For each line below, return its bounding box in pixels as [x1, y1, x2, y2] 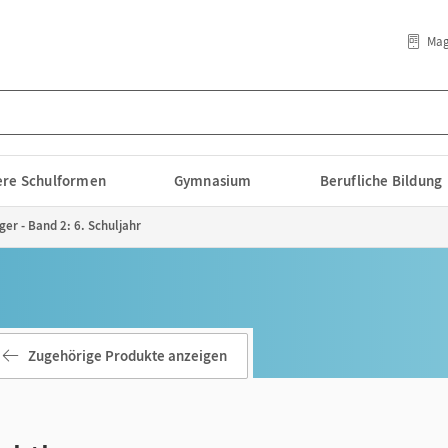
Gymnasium [173, 171, 252, 190]
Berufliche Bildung [319, 171, 443, 190]
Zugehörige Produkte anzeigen [28, 346, 227, 365]
